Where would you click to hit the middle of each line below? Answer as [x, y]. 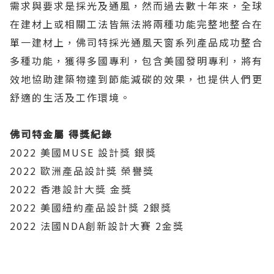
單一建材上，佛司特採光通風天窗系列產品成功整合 [136, 43]
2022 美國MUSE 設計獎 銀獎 [83, 153]
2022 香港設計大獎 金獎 [71, 189]
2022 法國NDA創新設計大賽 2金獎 [97, 226]
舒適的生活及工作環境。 [70, 98]
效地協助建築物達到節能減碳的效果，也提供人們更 [136, 79]
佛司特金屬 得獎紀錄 [61, 134]
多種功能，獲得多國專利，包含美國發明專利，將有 [136, 61]
